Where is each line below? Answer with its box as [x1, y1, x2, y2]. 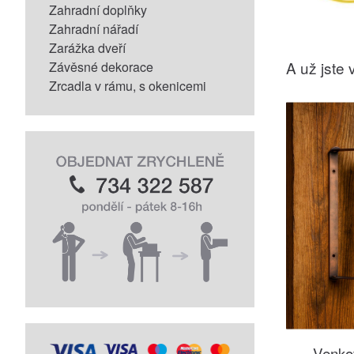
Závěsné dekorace [49, 58, 153, 76]
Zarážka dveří [49, 39, 126, 57]
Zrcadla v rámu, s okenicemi [49, 77, 206, 95]
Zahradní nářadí [49, 20, 138, 38]
